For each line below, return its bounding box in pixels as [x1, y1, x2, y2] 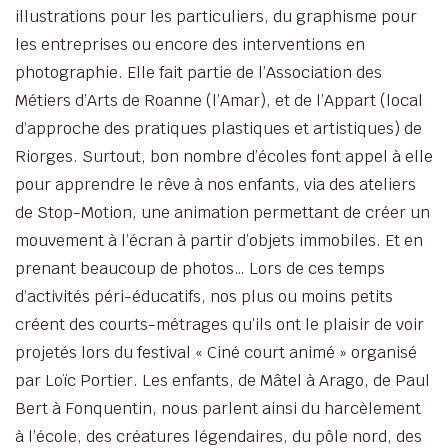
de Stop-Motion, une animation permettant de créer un [15, 201, 430, 223]
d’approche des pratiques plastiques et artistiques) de [15, 117, 422, 139]
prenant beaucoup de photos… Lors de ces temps [15, 257, 385, 279]
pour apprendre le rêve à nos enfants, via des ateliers [15, 173, 416, 195]
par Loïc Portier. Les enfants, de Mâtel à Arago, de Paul [15, 369, 430, 391]
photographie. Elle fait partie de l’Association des [15, 61, 382, 83]
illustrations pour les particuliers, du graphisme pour [15, 5, 417, 27]
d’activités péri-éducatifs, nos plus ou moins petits [15, 285, 393, 307]
